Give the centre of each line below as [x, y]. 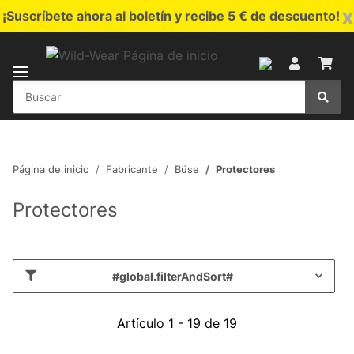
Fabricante [132, 169]
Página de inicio [51, 169]
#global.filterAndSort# [173, 276]
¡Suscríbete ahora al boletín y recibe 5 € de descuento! [171, 16]
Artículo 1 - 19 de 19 [177, 323]
